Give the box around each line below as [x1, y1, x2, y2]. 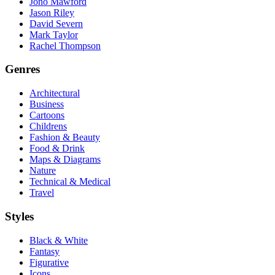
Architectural [29, 88, 80, 99]
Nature [29, 165, 56, 176]
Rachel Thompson [29, 40, 101, 51]
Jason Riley [29, 7, 74, 18]
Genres [5, 63, 40, 76]
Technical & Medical [29, 176, 110, 187]
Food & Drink [29, 143, 85, 154]
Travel [29, 187, 54, 198]
